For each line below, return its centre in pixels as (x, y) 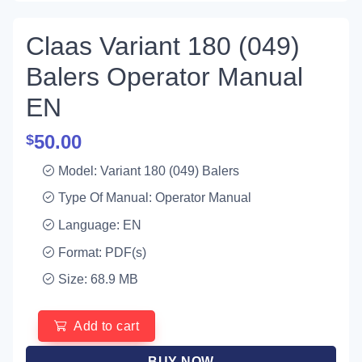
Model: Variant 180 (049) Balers (148, 170)
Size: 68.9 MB (98, 280)
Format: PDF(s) (102, 252)
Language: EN (99, 225)
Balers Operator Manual (164, 76)
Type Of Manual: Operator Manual (154, 198)
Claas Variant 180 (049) (163, 46)
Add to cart (107, 326)
